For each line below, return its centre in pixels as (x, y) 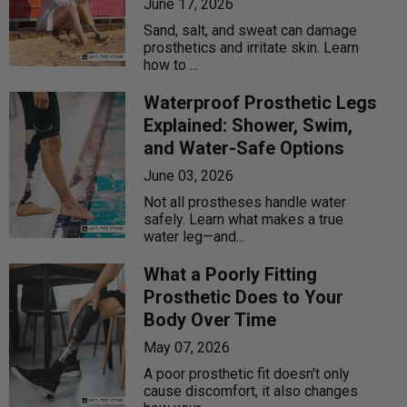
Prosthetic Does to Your (244, 298)
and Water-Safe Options (244, 149)
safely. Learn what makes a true (244, 220)
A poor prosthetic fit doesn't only (247, 374)
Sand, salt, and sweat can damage (251, 31)
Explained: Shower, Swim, (248, 126)
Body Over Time (210, 320)
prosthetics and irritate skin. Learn (252, 48)
